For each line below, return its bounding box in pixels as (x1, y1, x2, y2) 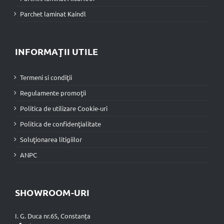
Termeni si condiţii (20, 72, 72, 81)
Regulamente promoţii (20, 88, 86, 97)
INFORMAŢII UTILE (15, 45, 98, 57)
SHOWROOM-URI (15, 186, 90, 198)
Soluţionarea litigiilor (20, 134, 82, 143)
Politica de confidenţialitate (20, 119, 101, 128)
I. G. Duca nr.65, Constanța (15, 211, 90, 220)
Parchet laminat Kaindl (20, 9, 86, 18)
